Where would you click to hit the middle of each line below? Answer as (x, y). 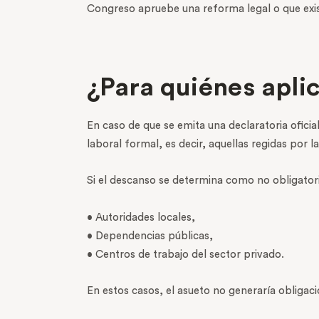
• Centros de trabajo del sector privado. (185, 254)
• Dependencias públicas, (150, 236)
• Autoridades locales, (141, 217)
